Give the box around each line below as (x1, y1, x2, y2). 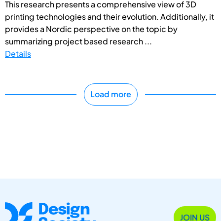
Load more (90, 89, 131, 100)
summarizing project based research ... (5, 36, 152, 46)
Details (5, 48, 31, 59)
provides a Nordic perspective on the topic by (5, 23, 178, 34)
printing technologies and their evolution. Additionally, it (5, 11, 214, 22)
